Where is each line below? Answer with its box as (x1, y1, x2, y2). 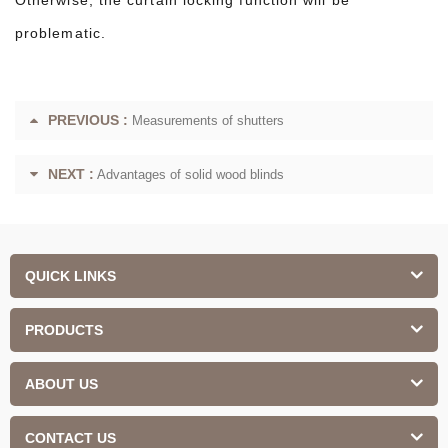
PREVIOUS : (48, 111, 128, 128)
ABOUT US (25, 375, 98, 392)
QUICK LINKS (25, 267, 116, 284)
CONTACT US (25, 429, 116, 446)
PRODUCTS (25, 321, 103, 338)
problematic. (15, 24, 106, 41)
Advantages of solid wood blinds (97, 166, 284, 182)
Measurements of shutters (132, 112, 284, 128)
